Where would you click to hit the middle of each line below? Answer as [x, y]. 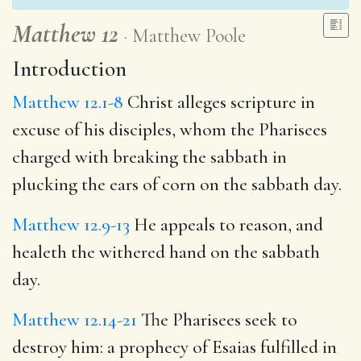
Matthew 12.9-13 [71, 224]
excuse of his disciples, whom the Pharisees [170, 129]
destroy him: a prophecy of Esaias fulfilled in [174, 347]
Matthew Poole [189, 35]
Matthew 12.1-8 [68, 102]
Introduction [69, 68]
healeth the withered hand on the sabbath [166, 252]
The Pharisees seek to [217, 320]
